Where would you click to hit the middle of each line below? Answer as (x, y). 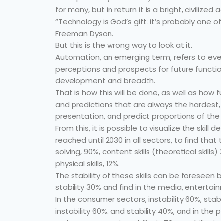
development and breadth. (105, 81)
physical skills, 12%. (88, 164)
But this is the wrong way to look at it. (124, 45)
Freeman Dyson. (84, 33)
